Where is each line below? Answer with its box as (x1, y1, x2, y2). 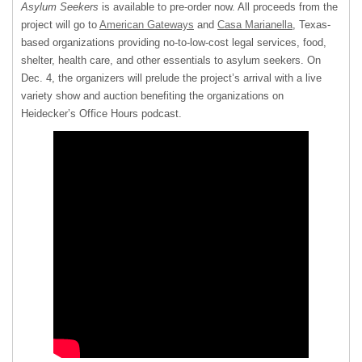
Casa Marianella (217, 19, 293, 31)
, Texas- (293, 19, 330, 31)
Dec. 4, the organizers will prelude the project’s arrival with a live (21, 72, 322, 84)
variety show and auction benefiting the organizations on (21, 90, 284, 102)
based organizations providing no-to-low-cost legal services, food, (21, 36, 326, 48)
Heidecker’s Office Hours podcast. (21, 107, 182, 120)
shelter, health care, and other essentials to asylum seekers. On (21, 54, 321, 66)
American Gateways (99, 19, 194, 31)
